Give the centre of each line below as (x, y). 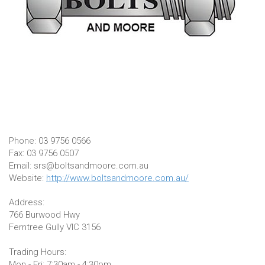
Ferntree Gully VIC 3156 (55, 227)
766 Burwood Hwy (44, 215)
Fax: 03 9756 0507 (44, 153)
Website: (28, 178)
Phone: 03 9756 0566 (50, 141)
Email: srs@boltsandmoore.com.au (79, 166)
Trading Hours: (38, 252)
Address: (27, 202)
